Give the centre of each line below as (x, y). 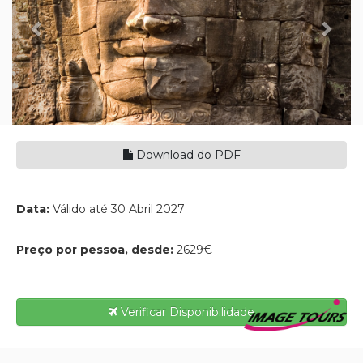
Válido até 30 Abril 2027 (119, 209)
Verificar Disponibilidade (186, 312)
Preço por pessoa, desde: (96, 250)
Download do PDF (186, 155)
